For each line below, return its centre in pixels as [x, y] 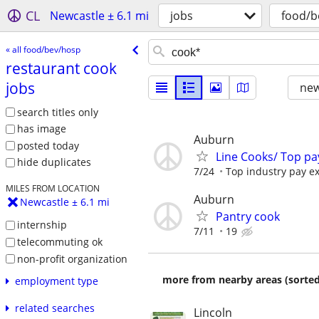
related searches [54, 308]
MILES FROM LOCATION [52, 188]
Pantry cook [248, 217]
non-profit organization [72, 258]
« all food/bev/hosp [43, 49]
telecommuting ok [59, 241]
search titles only [57, 112]
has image [41, 129]
